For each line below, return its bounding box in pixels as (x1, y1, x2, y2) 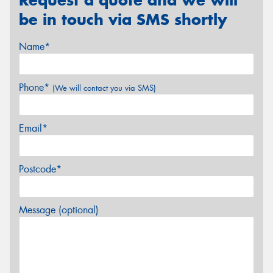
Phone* (19, 80, 52, 94)
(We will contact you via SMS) (52, 82, 156, 93)
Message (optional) (19, 203, 99, 216)
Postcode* (19, 162, 62, 175)
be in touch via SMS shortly (19, 9, 227, 29)
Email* (19, 121, 48, 135)
